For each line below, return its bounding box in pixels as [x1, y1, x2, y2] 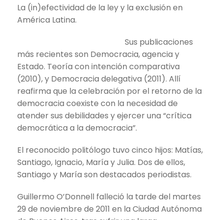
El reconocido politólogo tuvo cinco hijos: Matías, [17, 144, 203, 156]
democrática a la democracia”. [17, 122, 137, 134]
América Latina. [17, 14, 77, 26]
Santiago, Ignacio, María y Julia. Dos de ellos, [17, 156, 185, 168]
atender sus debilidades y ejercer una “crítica [17, 110, 192, 121]
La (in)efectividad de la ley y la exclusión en [17, 1, 183, 13]
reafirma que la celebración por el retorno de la [17, 85, 202, 97]
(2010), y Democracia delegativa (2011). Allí [17, 73, 181, 84]
